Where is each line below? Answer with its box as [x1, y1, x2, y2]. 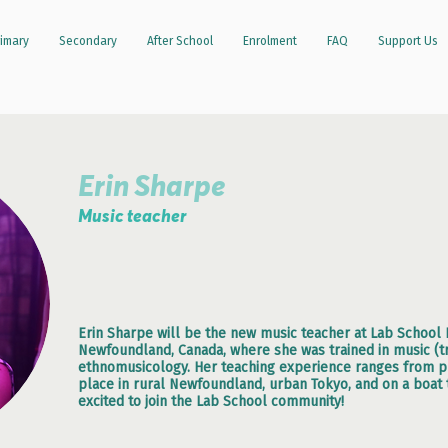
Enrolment [242, 34, 297, 48]
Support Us [377, 34, 438, 48]
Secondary [58, 34, 117, 48]
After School [146, 34, 213, 48]
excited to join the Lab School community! [78, 392, 344, 410]
